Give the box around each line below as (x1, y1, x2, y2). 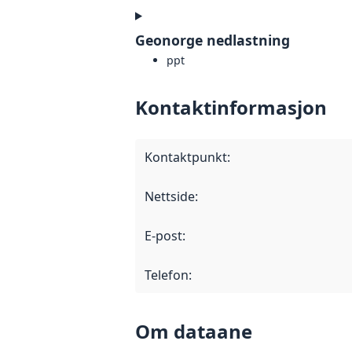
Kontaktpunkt (145, 148, 227, 166)
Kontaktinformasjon (135, 93, 327, 120)
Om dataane (135, 317, 252, 344)
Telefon (145, 266, 189, 284)
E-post (145, 226, 182, 244)
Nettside (145, 187, 195, 205)
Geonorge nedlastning (135, 30, 290, 49)
